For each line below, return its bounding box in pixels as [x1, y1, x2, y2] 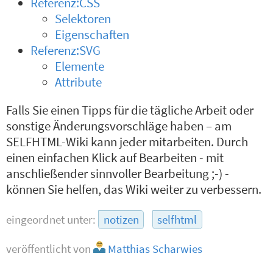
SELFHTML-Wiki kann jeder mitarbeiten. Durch [6, 134, 249, 151]
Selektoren [55, 10, 112, 27]
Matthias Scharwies [105, 241, 203, 256]
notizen [103, 213, 139, 227]
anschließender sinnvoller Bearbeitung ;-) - [6, 166, 230, 182]
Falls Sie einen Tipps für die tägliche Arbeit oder [6, 102, 254, 119]
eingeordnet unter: [6, 213, 99, 227]
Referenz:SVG [30, 42, 101, 58]
